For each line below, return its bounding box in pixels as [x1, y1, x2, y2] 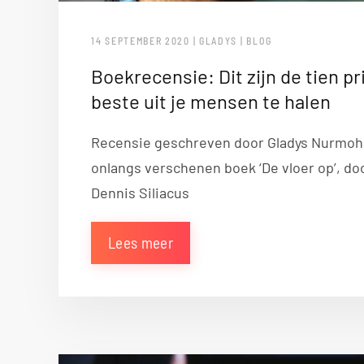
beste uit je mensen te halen [91, 89, 331, 113]
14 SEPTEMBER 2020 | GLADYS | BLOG [91, 34, 273, 46]
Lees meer [108, 232, 174, 252]
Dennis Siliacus [91, 183, 189, 201]
